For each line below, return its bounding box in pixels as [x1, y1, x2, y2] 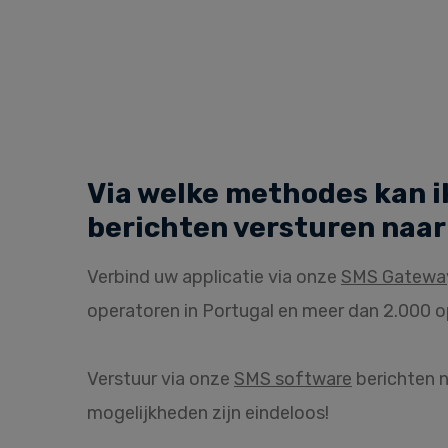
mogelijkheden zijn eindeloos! [87, 402, 329, 424]
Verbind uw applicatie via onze [87, 266, 341, 288]
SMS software [234, 368, 352, 390]
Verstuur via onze [87, 368, 234, 390]
